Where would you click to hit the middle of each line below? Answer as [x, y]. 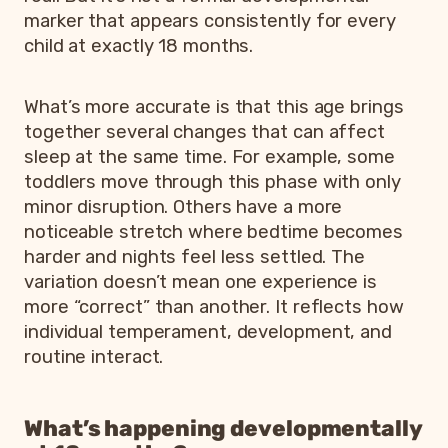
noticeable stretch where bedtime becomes [213, 231]
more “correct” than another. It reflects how [214, 306]
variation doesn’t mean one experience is [200, 281]
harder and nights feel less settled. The [194, 256]
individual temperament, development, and [208, 331]
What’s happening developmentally [223, 428]
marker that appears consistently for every [210, 20]
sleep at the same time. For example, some [209, 156]
